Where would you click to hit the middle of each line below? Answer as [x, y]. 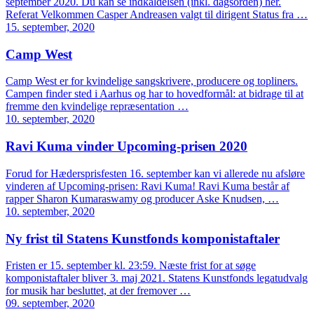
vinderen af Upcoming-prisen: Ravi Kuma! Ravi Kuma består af [148, 186]
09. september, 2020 [50, 303]
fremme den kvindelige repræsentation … [97, 107]
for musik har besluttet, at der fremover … [98, 291]
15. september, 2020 [50, 27]
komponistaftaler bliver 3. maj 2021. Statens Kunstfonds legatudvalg [157, 278]
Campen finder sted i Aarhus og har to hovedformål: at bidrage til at [155, 94]
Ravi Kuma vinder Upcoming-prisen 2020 [127, 146]
